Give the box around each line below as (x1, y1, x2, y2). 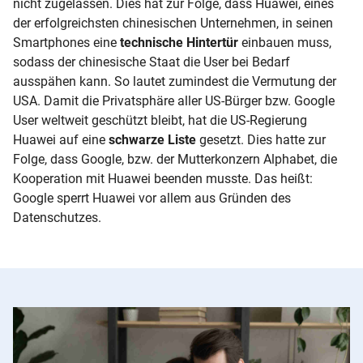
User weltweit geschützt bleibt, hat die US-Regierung (13, 112, 307, 128)
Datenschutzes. (13, 209, 101, 225)
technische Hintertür (120, 34, 238, 50)
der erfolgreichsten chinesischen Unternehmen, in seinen (13, 15, 333, 31)
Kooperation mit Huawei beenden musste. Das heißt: (13, 170, 313, 186)
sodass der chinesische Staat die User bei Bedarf (13, 53, 290, 70)
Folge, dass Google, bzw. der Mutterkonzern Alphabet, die (13, 151, 337, 167)
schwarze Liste (109, 131, 196, 147)
